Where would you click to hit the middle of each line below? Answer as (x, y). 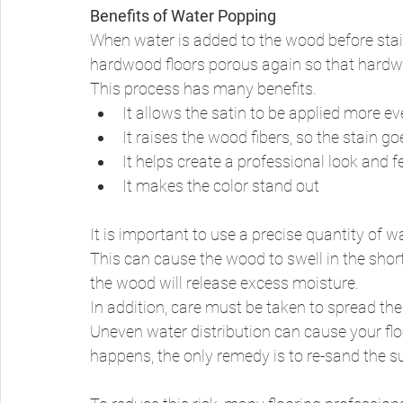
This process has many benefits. (205, 89)
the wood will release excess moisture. (226, 283)
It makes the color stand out (223, 186)
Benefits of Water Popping (183, 16)
